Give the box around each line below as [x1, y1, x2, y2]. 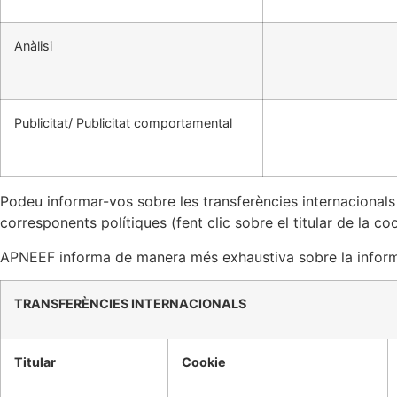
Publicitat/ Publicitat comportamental [14, 115, 232, 131]
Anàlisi [14, 38, 52, 54]
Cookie [182, 354, 226, 370]
